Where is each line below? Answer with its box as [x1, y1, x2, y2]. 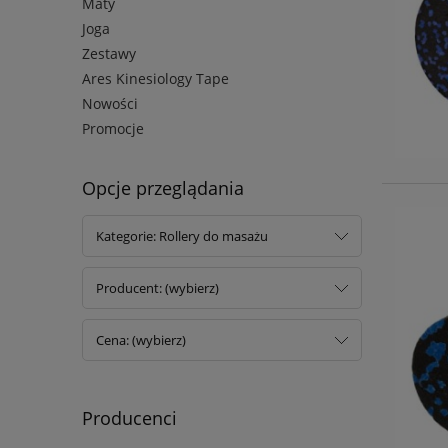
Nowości [82, 93, 138, 113]
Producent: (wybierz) [96, 278, 219, 297]
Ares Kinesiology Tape [82, 68, 229, 88]
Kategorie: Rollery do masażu [96, 226, 268, 245]
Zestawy [82, 43, 136, 63]
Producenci [82, 405, 177, 430]
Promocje [82, 118, 144, 138]
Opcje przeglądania [82, 175, 244, 200]
